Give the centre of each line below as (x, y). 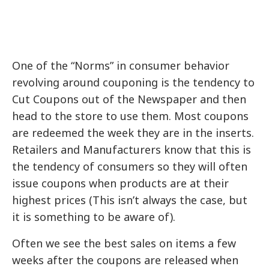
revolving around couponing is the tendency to (134, 83)
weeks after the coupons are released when (125, 260)
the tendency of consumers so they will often (130, 167)
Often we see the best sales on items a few (124, 243)
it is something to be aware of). (94, 217)
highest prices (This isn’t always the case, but (130, 200)
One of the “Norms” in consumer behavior (121, 66)
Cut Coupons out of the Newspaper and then (129, 99)
